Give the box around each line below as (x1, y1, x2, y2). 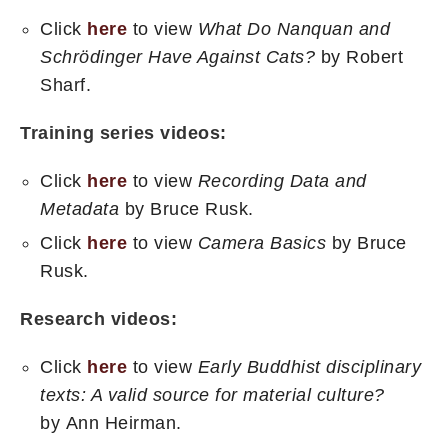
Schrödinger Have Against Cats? (40, 47, 315, 68)
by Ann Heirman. (40, 413, 182, 434)
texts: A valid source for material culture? (40, 385, 385, 406)
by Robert (315, 47, 403, 68)
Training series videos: (20, 123, 227, 144)
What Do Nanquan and (197, 19, 390, 40)
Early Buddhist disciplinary (197, 357, 421, 378)
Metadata (40, 199, 119, 220)
